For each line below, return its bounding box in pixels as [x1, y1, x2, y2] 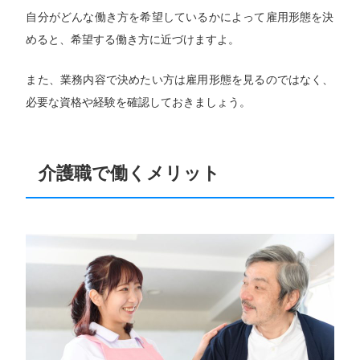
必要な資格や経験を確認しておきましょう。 [26, 96, 252, 109]
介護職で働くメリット [39, 162, 221, 184]
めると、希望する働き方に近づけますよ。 [26, 33, 240, 47]
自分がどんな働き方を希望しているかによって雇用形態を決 [26, 10, 334, 24]
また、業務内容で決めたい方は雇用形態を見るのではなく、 [26, 73, 334, 87]
